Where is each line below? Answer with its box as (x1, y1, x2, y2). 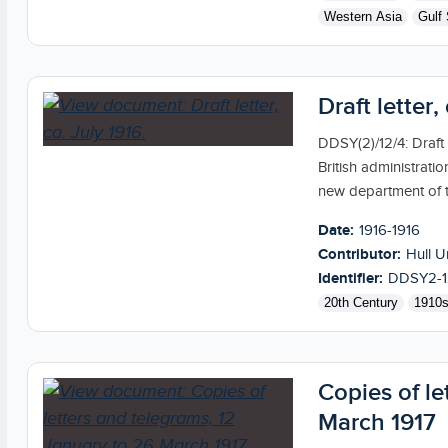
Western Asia (323, 8, 402, 24)
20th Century (323, 294, 398, 310)
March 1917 (317, 407, 436, 437)
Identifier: (317, 268, 383, 288)
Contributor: (317, 244, 401, 264)
